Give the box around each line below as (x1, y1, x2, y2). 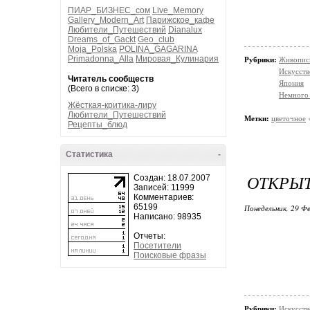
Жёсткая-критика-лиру (68, 100, 156, 110)
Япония (279, 79, 304, 87)
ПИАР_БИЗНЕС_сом (68, 6, 150, 15)
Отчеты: (134, 231, 165, 241)
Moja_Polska (68, 44, 117, 54)
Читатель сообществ (68, 74, 154, 84)
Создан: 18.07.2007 (134, 173, 210, 183)
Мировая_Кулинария (136, 54, 219, 64)
